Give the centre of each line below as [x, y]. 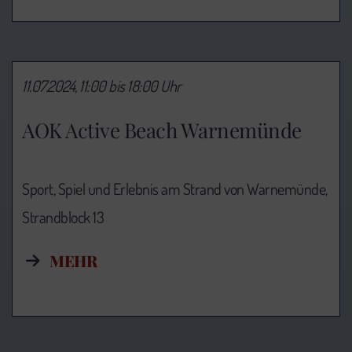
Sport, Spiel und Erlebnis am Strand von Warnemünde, [175, 188]
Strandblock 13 [63, 216]
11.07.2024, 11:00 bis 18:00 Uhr [102, 86]
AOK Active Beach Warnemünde [162, 130]
